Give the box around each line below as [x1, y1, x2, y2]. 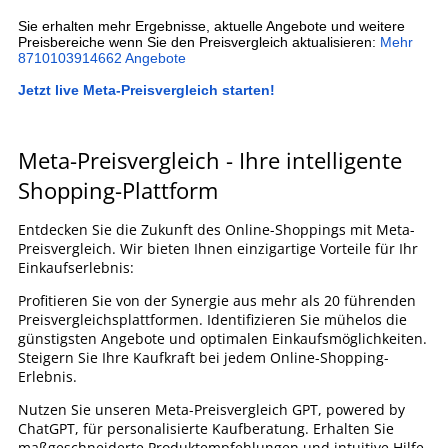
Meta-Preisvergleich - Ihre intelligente [18, 145, 402, 175]
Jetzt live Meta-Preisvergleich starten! [18, 82, 275, 98]
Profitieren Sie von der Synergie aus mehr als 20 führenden [18, 291, 416, 310]
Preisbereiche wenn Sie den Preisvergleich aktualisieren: [18, 34, 380, 50]
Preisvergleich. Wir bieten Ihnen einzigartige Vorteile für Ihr [18, 239, 418, 258]
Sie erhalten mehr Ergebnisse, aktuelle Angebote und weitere [18, 18, 405, 34]
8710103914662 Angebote [18, 50, 186, 66]
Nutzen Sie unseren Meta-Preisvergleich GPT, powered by [18, 400, 405, 419]
